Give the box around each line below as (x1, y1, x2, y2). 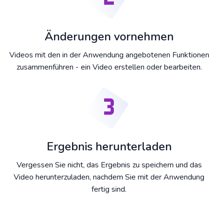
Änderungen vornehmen (44, 29, 174, 45)
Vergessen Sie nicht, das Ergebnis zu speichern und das (16, 160, 202, 171)
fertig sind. (91, 184, 127, 195)
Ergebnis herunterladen (46, 139, 172, 155)
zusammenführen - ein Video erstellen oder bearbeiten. (16, 62, 202, 73)
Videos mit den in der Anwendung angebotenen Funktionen (9, 50, 209, 61)
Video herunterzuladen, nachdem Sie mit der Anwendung (14, 172, 204, 183)
